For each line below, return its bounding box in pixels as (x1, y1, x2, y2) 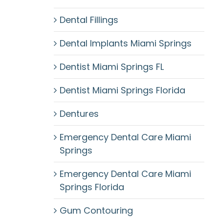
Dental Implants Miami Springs (59, 37, 192, 49)
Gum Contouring (59, 204, 133, 217)
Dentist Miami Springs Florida (59, 84, 185, 96)
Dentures (59, 108, 99, 120)
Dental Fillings (59, 14, 118, 26)
